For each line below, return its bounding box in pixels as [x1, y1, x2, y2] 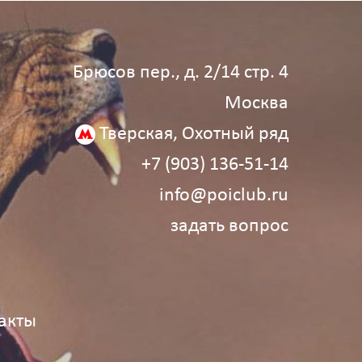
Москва [225, 94, 289, 114]
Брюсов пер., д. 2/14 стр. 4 [73, 63, 289, 83]
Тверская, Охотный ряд [99, 124, 289, 145]
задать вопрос [170, 217, 289, 237]
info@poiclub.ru [159, 186, 289, 206]
